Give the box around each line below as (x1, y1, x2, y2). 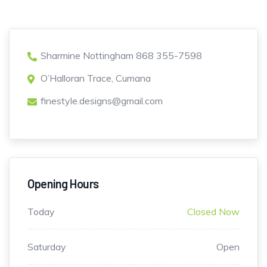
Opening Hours (27, 176, 99, 191)
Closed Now (187, 206, 240, 218)
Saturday (27, 241, 66, 253)
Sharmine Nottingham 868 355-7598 (41, 49, 202, 62)
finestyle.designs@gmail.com (41, 95, 163, 107)
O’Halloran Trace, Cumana (41, 72, 151, 85)
